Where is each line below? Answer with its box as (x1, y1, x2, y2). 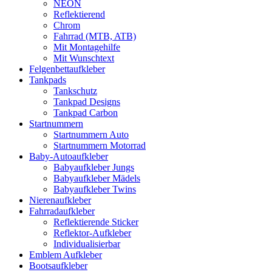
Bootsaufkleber (29, 260, 87, 271)
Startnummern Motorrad (53, 140, 146, 151)
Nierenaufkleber (29, 194, 91, 205)
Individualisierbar (53, 238, 120, 249)
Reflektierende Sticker (53, 216, 138, 227)
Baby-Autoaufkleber (29, 151, 108, 161)
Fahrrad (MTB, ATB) (53, 30, 136, 41)
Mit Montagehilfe (53, 41, 120, 52)
